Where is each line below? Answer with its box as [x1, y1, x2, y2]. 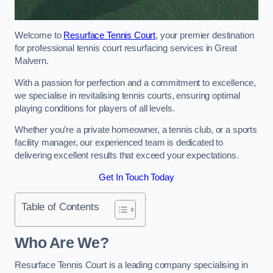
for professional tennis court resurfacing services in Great [15, 43, 237, 53]
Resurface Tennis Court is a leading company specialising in [15, 260, 248, 271]
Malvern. [15, 55, 51, 66]
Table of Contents [21, 200, 99, 213]
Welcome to [15, 30, 64, 40]
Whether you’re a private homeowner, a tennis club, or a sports [15, 125, 257, 135]
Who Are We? [15, 234, 108, 251]
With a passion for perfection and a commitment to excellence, [15, 77, 257, 88]
